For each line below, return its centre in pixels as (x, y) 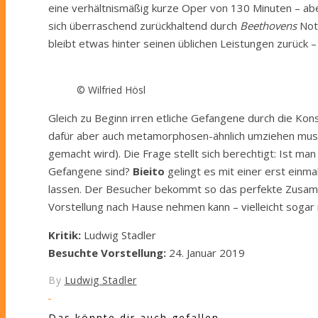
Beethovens (268, 25)
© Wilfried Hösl (111, 89)
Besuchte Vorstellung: (107, 252)
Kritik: (65, 235)
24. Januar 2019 (205, 252)
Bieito (149, 171)
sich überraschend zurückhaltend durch (144, 25)
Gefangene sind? (91, 171)
